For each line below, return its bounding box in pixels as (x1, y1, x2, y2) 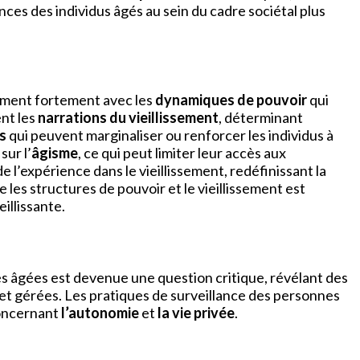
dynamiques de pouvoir (155, 90, 307, 108)
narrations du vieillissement (38, 108, 219, 126)
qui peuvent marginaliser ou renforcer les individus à (6, 125, 333, 144)
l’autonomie (61, 304, 139, 322)
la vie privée (157, 304, 235, 322)
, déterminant (219, 108, 303, 126)
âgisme (31, 143, 78, 162)
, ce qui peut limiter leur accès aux (78, 143, 286, 162)
